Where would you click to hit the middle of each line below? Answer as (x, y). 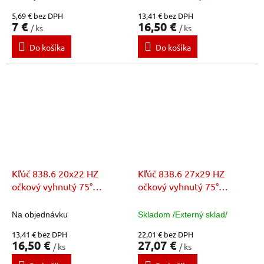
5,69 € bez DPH (37, 15)
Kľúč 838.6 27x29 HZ (181, 174)
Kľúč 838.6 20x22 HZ (55, 174)
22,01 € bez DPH (166, 235)
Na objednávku (40, 215)
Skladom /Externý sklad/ (183, 215)
